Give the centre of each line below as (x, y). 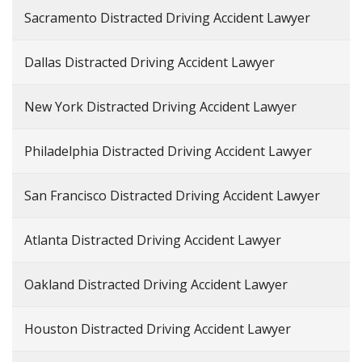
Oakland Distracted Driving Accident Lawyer (156, 285)
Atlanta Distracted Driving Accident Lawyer (153, 240)
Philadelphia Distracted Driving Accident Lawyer (168, 152)
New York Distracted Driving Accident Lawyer (160, 107)
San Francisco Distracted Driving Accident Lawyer (172, 196)
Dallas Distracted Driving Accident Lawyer (149, 63)
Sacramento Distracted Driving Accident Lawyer (167, 18)
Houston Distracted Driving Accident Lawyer (158, 329)
